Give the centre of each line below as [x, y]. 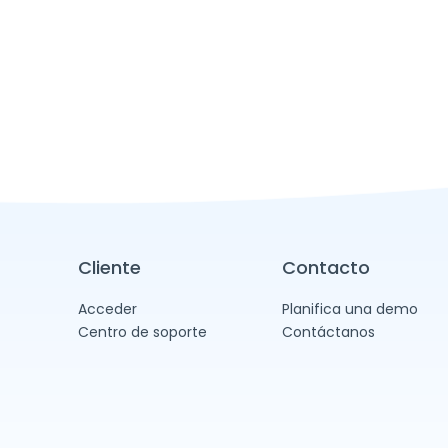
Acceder [107, 308]
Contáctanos [328, 331]
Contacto [325, 267]
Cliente [109, 267]
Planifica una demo [349, 308]
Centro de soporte [142, 331]
